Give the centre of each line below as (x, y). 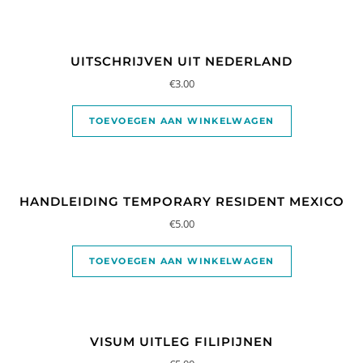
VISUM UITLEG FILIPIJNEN (181, 342)
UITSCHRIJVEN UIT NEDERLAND (181, 62)
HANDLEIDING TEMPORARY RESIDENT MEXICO (181, 202)
